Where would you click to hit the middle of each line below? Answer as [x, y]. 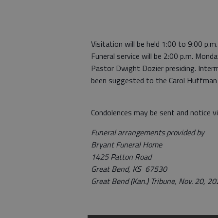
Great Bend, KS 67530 [129, 169]
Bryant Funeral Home [127, 145]
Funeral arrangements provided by [148, 132]
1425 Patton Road [122, 157]
